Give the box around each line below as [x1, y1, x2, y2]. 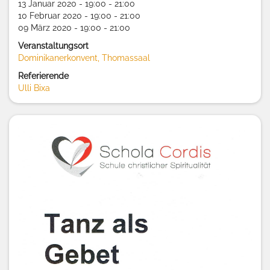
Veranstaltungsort [18, 41, 89, 51]
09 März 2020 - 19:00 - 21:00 [18, 23, 130, 33]
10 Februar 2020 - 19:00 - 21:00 [18, 11, 140, 21]
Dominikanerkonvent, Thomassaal [18, 53, 150, 63]
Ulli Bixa [18, 83, 50, 93]
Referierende [18, 71, 69, 81]
